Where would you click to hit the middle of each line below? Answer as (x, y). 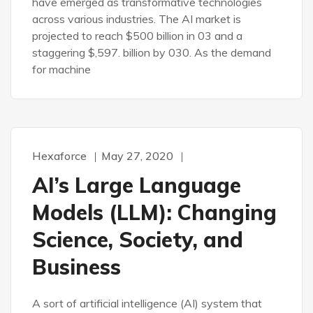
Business (77, 267)
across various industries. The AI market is (137, 19)
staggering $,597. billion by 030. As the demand (152, 52)
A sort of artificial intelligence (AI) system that (147, 303)
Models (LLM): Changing (154, 212)
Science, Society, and (138, 240)
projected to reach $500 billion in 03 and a (137, 36)
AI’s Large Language (137, 185)
